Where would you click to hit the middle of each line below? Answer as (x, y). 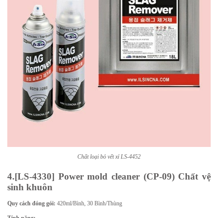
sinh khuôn (30, 187)
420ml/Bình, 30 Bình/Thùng (89, 203)
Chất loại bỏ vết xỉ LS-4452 (109, 157)
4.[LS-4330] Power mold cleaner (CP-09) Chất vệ (109, 176)
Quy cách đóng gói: (31, 203)
